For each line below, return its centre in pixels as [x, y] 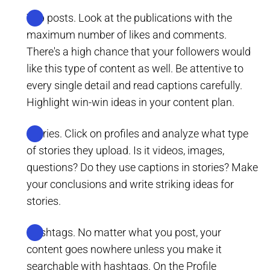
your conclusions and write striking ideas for [130, 184]
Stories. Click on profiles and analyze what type [137, 134]
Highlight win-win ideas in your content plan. [130, 102]
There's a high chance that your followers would [139, 52]
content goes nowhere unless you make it [124, 250]
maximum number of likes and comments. [127, 35]
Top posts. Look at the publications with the [129, 18]
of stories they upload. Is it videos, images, [125, 151]
